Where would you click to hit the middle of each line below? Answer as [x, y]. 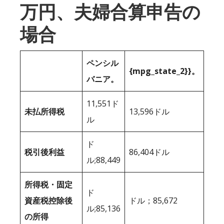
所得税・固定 [48, 184]
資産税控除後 [48, 200]
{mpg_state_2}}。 [164, 71]
